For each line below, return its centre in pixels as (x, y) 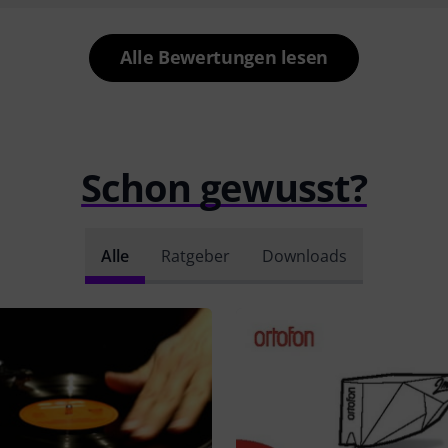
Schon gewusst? (224, 187)
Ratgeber (195, 256)
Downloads (304, 256)
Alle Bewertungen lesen (224, 57)
